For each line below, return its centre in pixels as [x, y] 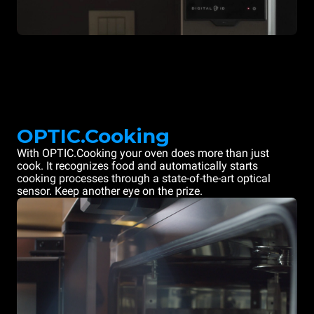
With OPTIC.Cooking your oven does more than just [143, 153]
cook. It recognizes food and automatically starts [137, 166]
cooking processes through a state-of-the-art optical [144, 179]
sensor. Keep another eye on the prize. [110, 191]
